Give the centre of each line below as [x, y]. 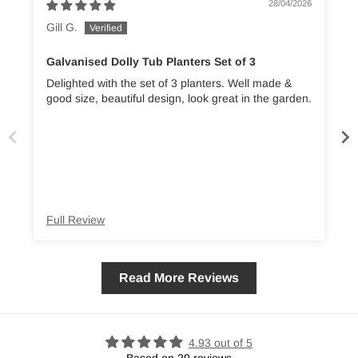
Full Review [76, 219]
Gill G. [62, 27]
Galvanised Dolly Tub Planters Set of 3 [151, 61]
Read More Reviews [179, 277]
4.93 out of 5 [221, 342]
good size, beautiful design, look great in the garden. [179, 99]
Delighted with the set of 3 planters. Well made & [169, 84]
